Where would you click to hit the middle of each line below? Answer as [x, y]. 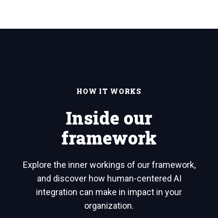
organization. [109, 206]
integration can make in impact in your [109, 192]
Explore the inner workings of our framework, [109, 165]
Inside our [109, 118]
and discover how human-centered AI [109, 179]
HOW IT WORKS [109, 91]
